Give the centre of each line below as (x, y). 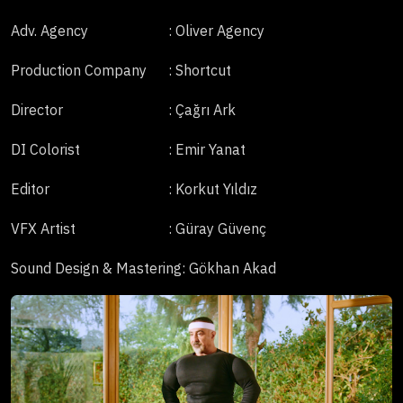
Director (37, 110)
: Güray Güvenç (217, 228)
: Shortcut (200, 70)
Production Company (79, 70)
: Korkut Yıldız (213, 189)
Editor (30, 189)
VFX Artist (43, 228)
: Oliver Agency (216, 31)
